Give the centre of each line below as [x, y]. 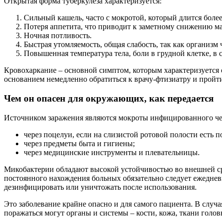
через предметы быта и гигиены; [79, 143]
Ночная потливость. [58, 36]
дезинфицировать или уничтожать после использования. [100, 187]
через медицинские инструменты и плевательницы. [112, 152]
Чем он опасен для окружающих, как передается [109, 98]
